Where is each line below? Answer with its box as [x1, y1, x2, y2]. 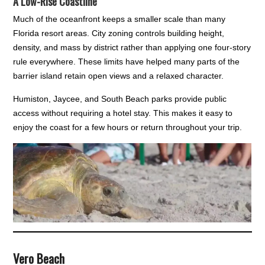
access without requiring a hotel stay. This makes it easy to [13, 108, 233, 118]
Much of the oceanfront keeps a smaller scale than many [13, 14, 226, 24]
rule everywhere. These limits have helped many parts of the [13, 57, 240, 67]
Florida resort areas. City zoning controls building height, [13, 28, 225, 38]
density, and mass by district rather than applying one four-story [13, 43, 251, 53]
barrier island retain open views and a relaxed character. [13, 71, 224, 81]
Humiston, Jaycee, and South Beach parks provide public [13, 94, 227, 104]
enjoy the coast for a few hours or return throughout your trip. [13, 122, 243, 132]
